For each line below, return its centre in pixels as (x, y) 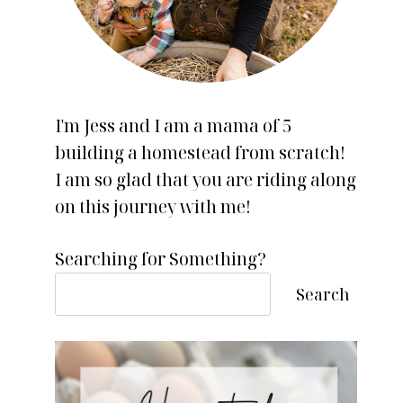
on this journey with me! (153, 206)
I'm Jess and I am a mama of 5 (174, 125)
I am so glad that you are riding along (206, 179)
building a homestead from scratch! (201, 152)
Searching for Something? (161, 260)
